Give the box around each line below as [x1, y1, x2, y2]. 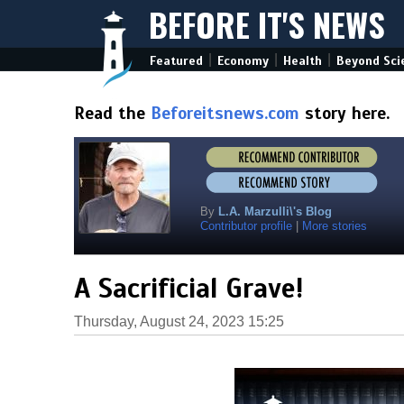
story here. [299, 103, 390, 124]
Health [283, 53, 322, 69]
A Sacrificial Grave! [74, 271, 304, 306]
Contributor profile [200, 219, 292, 233]
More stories [302, 219, 367, 233]
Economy [217, 53, 269, 69]
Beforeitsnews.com [151, 103, 299, 124]
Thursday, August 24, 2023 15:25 [74, 314, 284, 329]
